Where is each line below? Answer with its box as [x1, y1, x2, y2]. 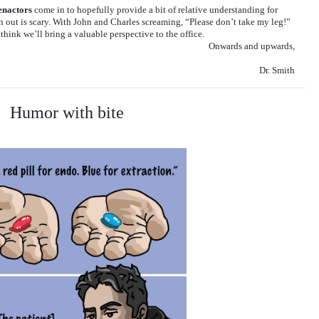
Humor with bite [10, 103, 124, 122]
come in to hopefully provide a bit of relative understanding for [32, 4, 278, 15]
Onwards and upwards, [209, 40, 295, 51]
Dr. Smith [259, 64, 295, 75]
